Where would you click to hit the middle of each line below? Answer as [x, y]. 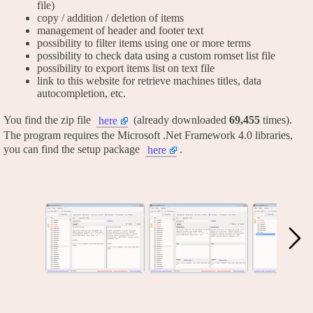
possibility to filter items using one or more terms [144, 43]
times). [276, 119]
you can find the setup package [73, 149]
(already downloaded [180, 119]
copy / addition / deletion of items [110, 17]
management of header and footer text [120, 30]
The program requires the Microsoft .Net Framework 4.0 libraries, [148, 135]
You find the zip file [49, 119]
